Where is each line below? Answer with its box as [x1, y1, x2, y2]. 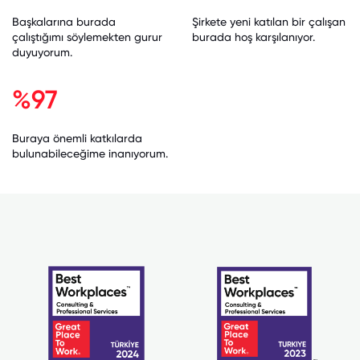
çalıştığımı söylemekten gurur [12, 31, 162, 43]
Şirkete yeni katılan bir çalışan [192, 15, 346, 28]
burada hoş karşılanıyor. [192, 31, 315, 43]
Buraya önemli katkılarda [12, 132, 142, 145]
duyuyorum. [12, 46, 72, 59]
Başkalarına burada [12, 15, 116, 28]
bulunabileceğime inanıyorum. [12, 147, 168, 160]
